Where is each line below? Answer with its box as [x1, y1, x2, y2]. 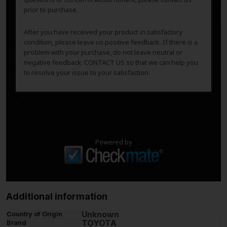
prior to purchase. [24, 5, 78, 15]
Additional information [6, 191, 107, 202]
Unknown [82, 209, 119, 220]
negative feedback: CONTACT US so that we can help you [24, 58, 198, 67]
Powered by [95, 137, 132, 147]
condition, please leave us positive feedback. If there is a [24, 37, 198, 47]
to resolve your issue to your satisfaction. [24, 68, 150, 78]
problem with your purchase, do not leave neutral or [24, 48, 182, 57]
